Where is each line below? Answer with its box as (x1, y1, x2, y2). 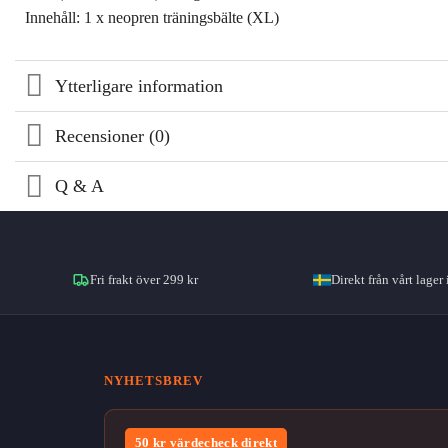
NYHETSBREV (104, 372, 203, 388)
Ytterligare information (55, 76, 224, 96)
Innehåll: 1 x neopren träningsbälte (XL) (25, 8, 279, 26)
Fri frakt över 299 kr (90, 271, 198, 287)
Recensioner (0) (55, 126, 171, 147)
